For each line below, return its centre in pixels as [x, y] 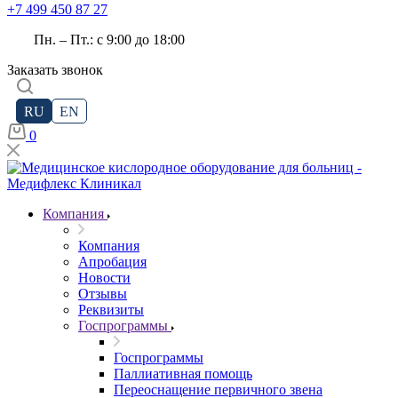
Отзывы [103, 294]
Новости [104, 278]
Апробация [112, 262]
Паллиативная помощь [183, 374]
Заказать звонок [55, 70]
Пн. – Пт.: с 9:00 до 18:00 [109, 40]
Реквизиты [111, 310]
